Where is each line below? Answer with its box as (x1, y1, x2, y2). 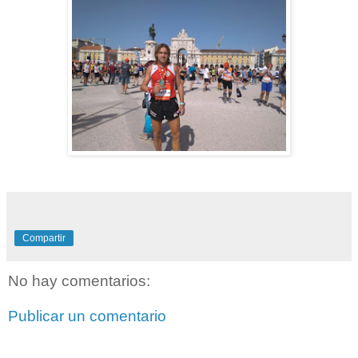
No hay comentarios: (8, 272, 150, 290)
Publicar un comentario (8, 307, 166, 324)
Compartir (22, 233, 66, 245)
